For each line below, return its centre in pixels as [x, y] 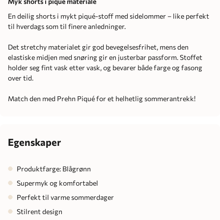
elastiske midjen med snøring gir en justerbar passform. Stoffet [105, 57]
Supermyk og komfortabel [57, 183]
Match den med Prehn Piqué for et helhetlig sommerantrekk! [102, 98]
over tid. [21, 78]
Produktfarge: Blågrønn [54, 168]
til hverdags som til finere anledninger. [67, 26]
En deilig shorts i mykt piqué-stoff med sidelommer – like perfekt [109, 16]
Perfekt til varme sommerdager [65, 197]
